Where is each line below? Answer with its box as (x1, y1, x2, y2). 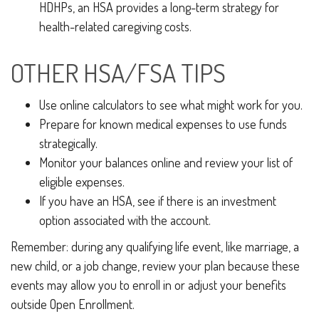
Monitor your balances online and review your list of (39, 155, 293, 170)
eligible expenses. (39, 174, 125, 189)
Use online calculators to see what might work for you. (39, 97, 303, 113)
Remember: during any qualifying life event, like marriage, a (11, 239, 299, 254)
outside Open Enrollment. (11, 296, 135, 312)
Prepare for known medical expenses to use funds (39, 116, 287, 132)
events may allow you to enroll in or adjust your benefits (11, 277, 286, 293)
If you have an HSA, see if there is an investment (39, 193, 276, 209)
